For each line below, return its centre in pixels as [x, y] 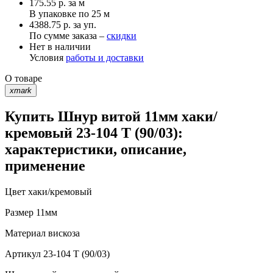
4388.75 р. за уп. [63, 24]
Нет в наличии [60, 46]
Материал [25, 233]
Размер [19, 213]
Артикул [23, 254]
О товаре [23, 78]
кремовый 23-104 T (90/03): [94, 133]
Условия [48, 57]
